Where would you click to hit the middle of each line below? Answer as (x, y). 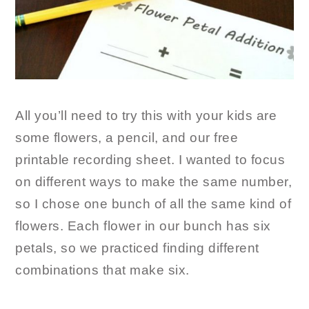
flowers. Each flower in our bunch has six (143, 226)
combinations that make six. (102, 270)
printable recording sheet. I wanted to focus (150, 159)
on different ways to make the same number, (154, 181)
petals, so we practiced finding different (137, 248)
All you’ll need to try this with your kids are (146, 115)
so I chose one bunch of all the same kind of (153, 203)
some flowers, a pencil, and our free (127, 137)
